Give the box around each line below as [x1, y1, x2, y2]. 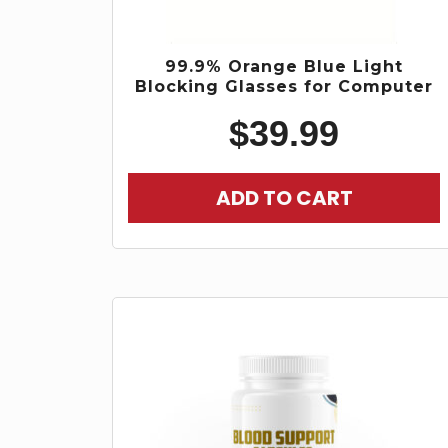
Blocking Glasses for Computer [135, 76, 434, 96]
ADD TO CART [215, 184, 353, 213]
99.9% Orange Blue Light [165, 56, 404, 76]
